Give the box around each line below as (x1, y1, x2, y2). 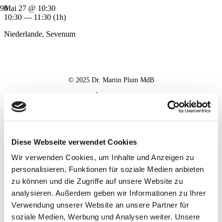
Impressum (96, 91, 126, 99)
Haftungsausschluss (84, 107, 138, 114)
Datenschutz (94, 99, 128, 107)
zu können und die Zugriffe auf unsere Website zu (11, 176, 183, 185)
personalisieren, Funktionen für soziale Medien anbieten (11, 165, 204, 173)
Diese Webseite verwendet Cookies (11, 137, 137, 146)
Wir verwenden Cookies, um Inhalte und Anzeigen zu (11, 153, 194, 162)
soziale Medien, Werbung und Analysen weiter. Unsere (11, 212, 200, 221)
